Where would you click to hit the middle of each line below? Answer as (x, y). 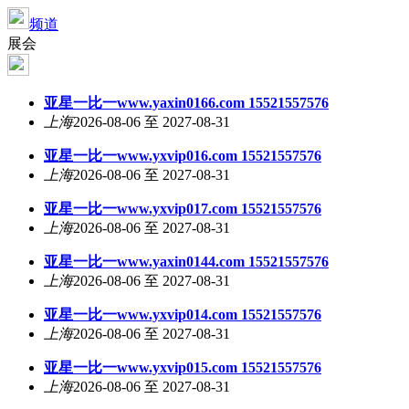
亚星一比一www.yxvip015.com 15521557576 (183, 367)
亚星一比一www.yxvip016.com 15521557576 (183, 156)
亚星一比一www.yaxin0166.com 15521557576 (186, 103)
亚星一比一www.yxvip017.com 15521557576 (183, 209)
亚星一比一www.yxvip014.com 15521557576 (183, 315)
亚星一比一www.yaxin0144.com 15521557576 (186, 262)
